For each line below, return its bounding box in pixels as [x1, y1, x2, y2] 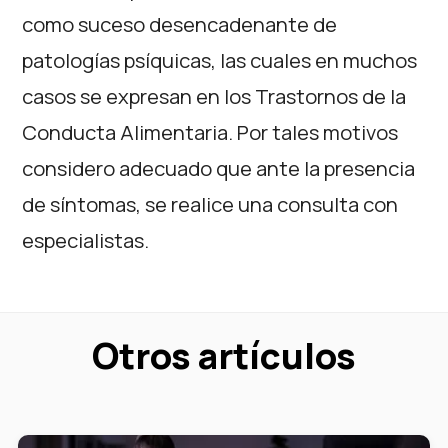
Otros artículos [92, 331, 356, 380]
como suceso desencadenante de [22, 10, 338, 38]
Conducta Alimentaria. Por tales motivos [22, 118, 399, 146]
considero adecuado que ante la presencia [22, 154, 416, 182]
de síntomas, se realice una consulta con [22, 190, 399, 218]
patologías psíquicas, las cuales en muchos [22, 46, 418, 74]
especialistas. [22, 226, 150, 254]
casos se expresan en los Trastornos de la [22, 82, 407, 110]
